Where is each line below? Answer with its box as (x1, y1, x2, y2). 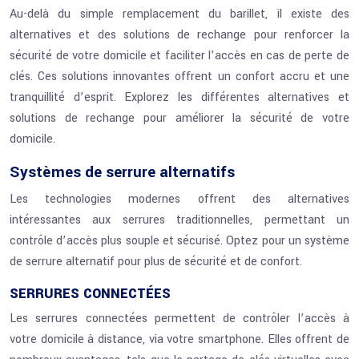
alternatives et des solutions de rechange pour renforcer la (10, 26, 349, 43)
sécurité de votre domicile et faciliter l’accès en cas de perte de (10, 47, 349, 64)
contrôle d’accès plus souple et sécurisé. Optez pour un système (10, 232, 349, 249)
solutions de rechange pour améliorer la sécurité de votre (10, 110, 349, 127)
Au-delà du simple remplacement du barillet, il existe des (10, 6, 349, 22)
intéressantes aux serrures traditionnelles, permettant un (10, 212, 349, 228)
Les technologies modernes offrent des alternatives (10, 191, 349, 208)
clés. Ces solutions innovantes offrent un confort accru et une (10, 68, 349, 85)
